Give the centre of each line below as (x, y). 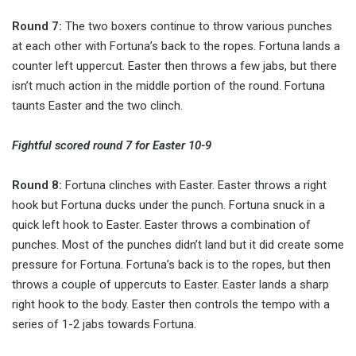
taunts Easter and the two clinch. (97, 106)
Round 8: (37, 186)
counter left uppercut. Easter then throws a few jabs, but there (174, 66)
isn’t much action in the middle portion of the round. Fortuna (168, 86)
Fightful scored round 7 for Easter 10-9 (112, 146)
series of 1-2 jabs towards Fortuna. (104, 325)
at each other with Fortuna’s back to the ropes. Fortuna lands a (176, 46)
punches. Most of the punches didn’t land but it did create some (178, 245)
